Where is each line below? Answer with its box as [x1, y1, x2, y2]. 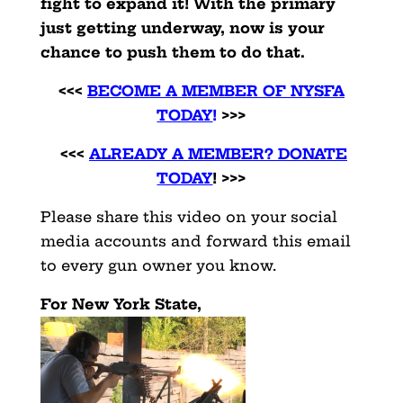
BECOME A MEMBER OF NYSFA [86, 81, 345, 100]
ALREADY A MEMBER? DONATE [88, 144, 347, 163]
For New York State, [40, 294, 201, 313]
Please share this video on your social [40, 207, 337, 226]
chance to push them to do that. [40, 42, 305, 61]
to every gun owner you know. [40, 255, 276, 274]
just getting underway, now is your [40, 18, 325, 37]
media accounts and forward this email [40, 231, 351, 250]
